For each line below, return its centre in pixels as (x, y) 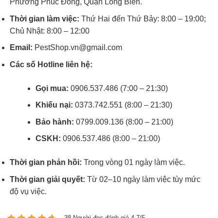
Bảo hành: (56, 122)
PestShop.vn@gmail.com (77, 48)
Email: (21, 48)
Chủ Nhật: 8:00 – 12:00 (50, 31)
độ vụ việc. (28, 192)
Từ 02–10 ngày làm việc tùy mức (143, 180)
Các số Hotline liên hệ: (51, 64)
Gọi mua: (52, 88)
